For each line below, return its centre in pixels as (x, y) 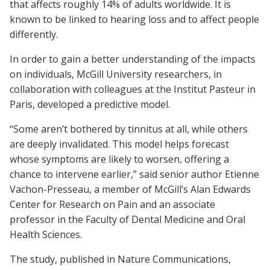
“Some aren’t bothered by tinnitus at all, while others (129, 129)
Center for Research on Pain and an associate (112, 205)
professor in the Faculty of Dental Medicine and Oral (127, 220)
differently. (34, 35)
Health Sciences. (46, 235)
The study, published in (64, 259)
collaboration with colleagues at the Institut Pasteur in (133, 89)
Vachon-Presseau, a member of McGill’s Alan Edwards (130, 190)
